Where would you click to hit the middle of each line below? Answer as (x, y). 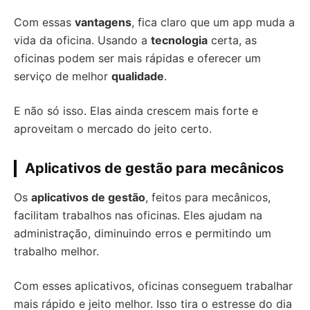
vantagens (103, 22)
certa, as (232, 40)
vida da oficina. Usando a (82, 40)
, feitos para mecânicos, (208, 197)
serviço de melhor (63, 76)
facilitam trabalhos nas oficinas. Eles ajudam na (138, 215)
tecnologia (179, 40)
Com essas (44, 22)
